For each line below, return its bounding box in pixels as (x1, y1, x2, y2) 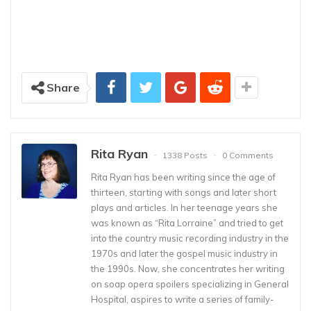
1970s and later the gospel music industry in (91, 248, 278, 260)
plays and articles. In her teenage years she (91, 202, 278, 214)
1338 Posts (162, 149, 208, 160)
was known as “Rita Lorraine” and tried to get (91, 217, 283, 229)
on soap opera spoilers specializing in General (91, 278, 289, 290)
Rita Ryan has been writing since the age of (91, 171, 276, 183)
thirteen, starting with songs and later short (91, 187, 276, 199)
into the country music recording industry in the (91, 233, 289, 244)
